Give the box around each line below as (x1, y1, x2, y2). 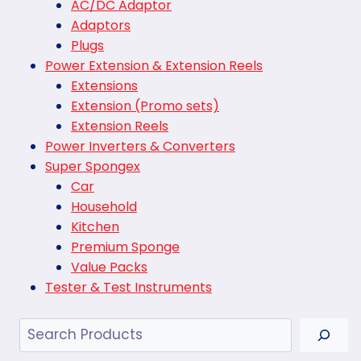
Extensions (71, 77, 138, 96)
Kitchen (71, 218, 119, 237)
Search (19, 317, 68, 338)
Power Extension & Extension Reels (45, 56, 263, 76)
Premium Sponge (71, 238, 180, 257)
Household (71, 197, 137, 217)
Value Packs (71, 258, 147, 277)
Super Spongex (45, 157, 140, 176)
